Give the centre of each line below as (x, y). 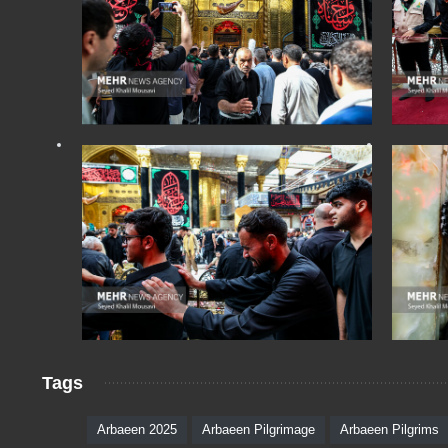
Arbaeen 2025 (137, 429)
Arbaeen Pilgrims (389, 429)
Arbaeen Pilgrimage (258, 429)
